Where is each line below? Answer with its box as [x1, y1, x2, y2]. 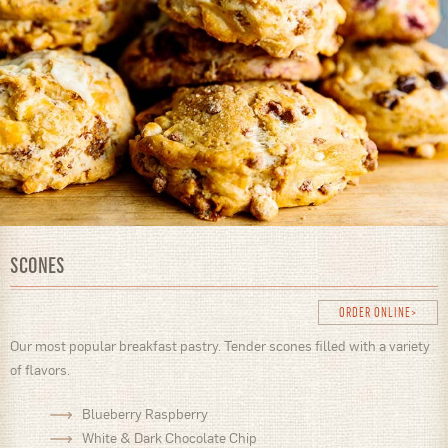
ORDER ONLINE [339, 304, 411, 320]
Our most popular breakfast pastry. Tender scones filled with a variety [10, 337, 430, 355]
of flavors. [10, 361, 73, 379]
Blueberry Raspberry [82, 405, 208, 423]
